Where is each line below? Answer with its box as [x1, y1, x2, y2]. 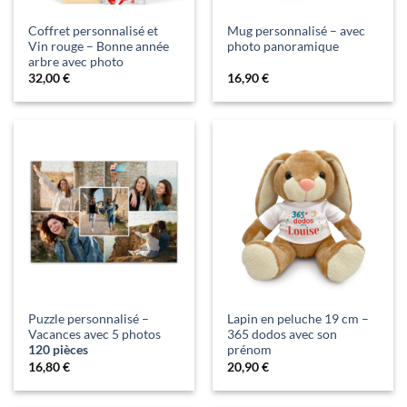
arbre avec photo [28, 54, 124, 69]
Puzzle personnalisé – [28, 312, 150, 327]
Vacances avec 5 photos [28, 327, 162, 342]
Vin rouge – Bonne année [28, 38, 170, 54]
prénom [227, 342, 273, 358]
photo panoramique [227, 38, 340, 54]
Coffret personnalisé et [28, 23, 159, 38]
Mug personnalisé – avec [227, 23, 366, 38]
